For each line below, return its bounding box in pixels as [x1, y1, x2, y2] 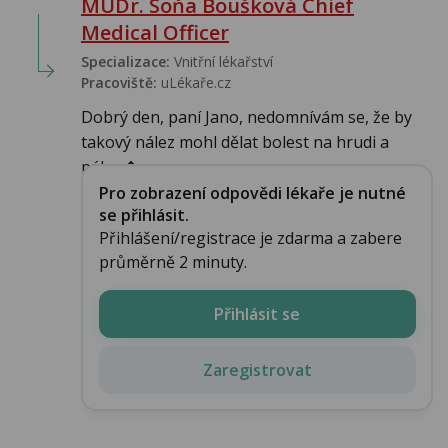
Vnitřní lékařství [170, 52, 273, 72]
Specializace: [81, 52, 170, 72]
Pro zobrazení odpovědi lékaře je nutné [98, 181, 406, 204]
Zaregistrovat [202, 358, 312, 381]
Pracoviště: [81, 73, 157, 93]
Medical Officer [81, 19, 229, 47]
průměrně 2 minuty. [98, 250, 247, 273]
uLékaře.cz [157, 73, 231, 93]
